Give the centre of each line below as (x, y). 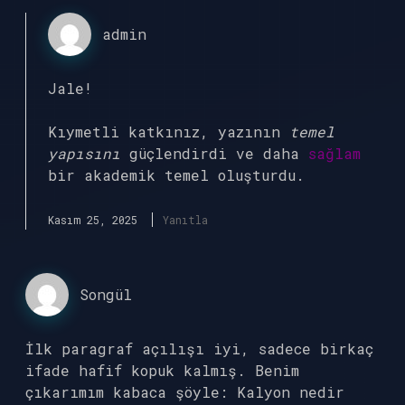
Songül (106, 294)
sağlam (334, 153)
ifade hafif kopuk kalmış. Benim (162, 370)
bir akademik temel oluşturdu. (176, 175)
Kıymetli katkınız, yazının (169, 132)
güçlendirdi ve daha (214, 153)
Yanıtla (185, 220)
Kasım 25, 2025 (93, 220)
